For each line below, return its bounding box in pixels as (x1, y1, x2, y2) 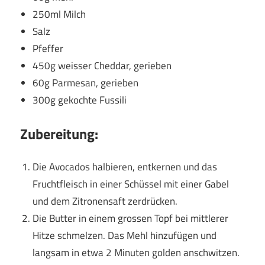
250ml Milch (33, 7, 86, 22)
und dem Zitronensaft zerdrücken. (33, 193, 178, 209)
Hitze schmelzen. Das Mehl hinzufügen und (33, 228, 217, 244)
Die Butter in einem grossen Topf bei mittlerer (33, 211, 229, 227)
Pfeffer (33, 41, 64, 57)
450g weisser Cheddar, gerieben (33, 58, 172, 74)
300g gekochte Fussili (33, 92, 127, 108)
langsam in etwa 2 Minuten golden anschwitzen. (33, 245, 240, 261)
